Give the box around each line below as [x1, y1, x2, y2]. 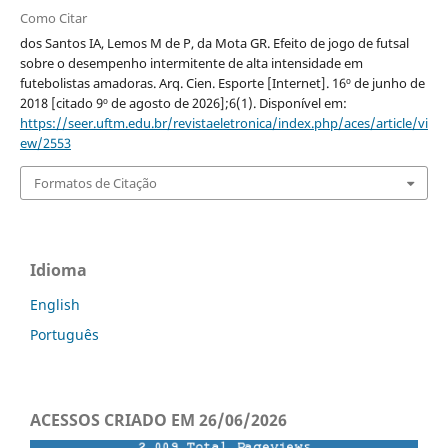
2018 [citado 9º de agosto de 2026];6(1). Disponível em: [19, 93, 347, 112]
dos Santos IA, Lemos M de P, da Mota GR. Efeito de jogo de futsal [19, 33, 409, 52]
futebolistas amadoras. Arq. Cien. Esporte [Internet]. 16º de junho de [19, 73, 425, 92]
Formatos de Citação [33, 174, 157, 193]
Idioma [30, 259, 87, 282]
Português [30, 325, 99, 345]
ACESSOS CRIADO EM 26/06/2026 [30, 409, 287, 432]
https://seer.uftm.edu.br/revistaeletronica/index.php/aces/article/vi [19, 113, 428, 132]
